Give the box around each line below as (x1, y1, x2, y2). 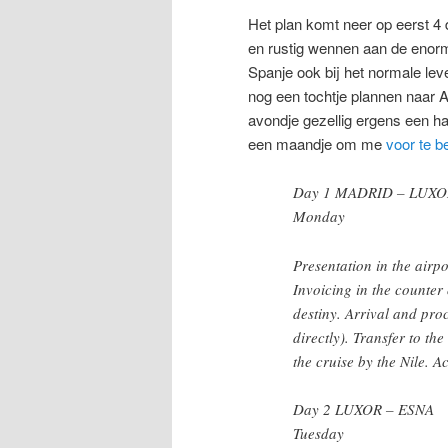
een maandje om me (248, 132, 386, 154)
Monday (293, 206, 345, 227)
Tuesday (293, 423, 344, 444)
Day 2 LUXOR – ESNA (293, 399, 434, 420)
